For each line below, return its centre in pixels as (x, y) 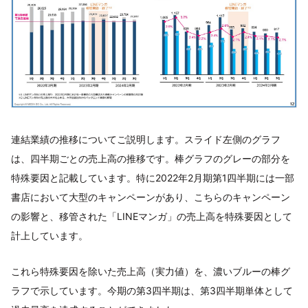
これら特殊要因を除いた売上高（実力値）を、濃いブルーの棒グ (151, 271)
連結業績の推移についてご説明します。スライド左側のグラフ (146, 139)
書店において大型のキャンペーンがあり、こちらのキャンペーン (151, 197)
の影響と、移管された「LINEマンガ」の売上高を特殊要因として (152, 216)
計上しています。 (49, 235)
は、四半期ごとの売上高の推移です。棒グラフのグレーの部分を (151, 158)
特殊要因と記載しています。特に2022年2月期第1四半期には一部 (153, 177)
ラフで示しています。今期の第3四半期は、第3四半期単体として (152, 290)
